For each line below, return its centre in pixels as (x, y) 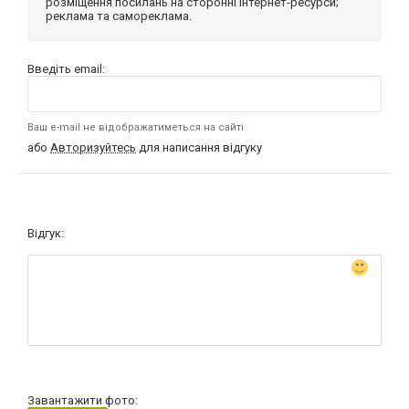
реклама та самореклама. (119, 16)
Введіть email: (66, 68)
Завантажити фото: (83, 400)
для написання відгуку (199, 147)
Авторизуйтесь (93, 147)
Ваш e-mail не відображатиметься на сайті (136, 127)
